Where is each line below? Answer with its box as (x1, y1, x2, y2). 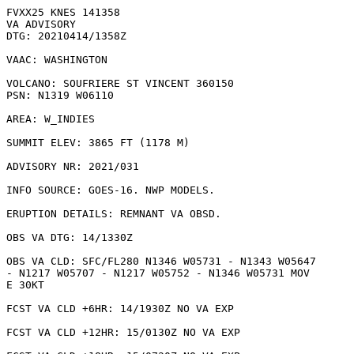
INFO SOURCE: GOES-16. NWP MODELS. (6, 184, 221, 196)
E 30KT (6, 279, 51, 291)
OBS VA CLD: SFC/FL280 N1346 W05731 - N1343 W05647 (6, 255, 316, 267)
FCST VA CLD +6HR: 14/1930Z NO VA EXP (6, 303, 234, 314)
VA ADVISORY (6, 18, 76, 30)
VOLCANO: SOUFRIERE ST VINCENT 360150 (6, 77, 234, 89)
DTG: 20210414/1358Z (6, 30, 126, 42)
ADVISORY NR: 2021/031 (6, 160, 139, 172)
